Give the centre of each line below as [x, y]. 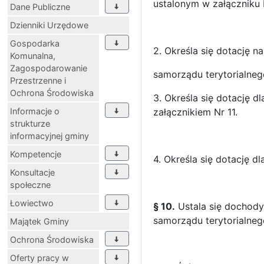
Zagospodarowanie [49, 68]
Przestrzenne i [38, 80]
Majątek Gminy [39, 221]
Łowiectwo [32, 203]
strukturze [30, 123]
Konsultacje [32, 172]
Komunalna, [33, 55]
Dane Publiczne [40, 6]
